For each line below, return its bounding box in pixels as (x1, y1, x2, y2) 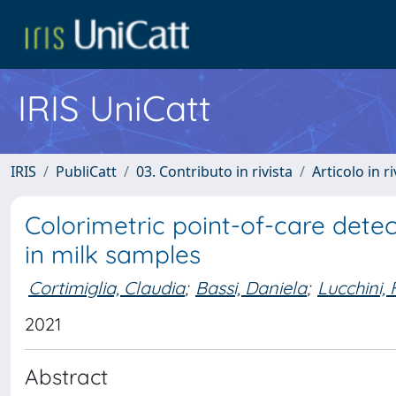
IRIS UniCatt (18, 86, 211, 130)
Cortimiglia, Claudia (28, 276, 185, 299)
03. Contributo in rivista (136, 162, 293, 181)
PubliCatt (56, 162, 117, 181)
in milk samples (25, 239, 201, 270)
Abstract (25, 363, 108, 390)
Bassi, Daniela (195, 276, 307, 299)
